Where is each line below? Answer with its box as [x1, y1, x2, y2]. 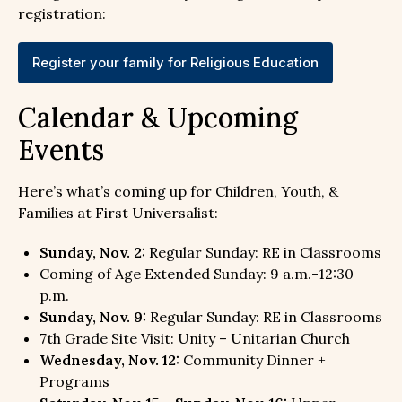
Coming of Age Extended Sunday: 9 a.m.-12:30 [39, 264, 354, 283]
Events [18, 132, 104, 167]
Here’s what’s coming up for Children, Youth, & [18, 181, 338, 200]
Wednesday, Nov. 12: [39, 350, 183, 369]
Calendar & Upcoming [18, 100, 298, 135]
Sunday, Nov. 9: [39, 307, 146, 326]
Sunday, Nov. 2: [39, 242, 145, 261]
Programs [39, 371, 109, 390]
